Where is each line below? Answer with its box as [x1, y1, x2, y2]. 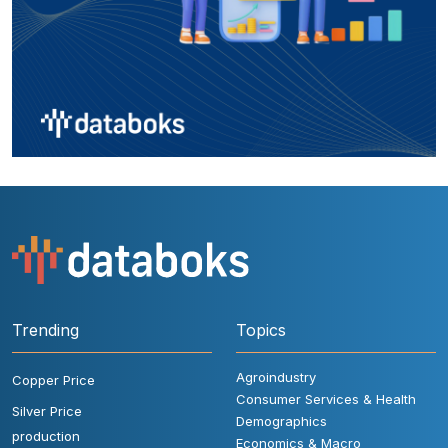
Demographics [236, 412, 327, 429]
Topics [236, 319, 286, 340]
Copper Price [12, 371, 95, 388]
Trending [12, 319, 79, 340]
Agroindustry [236, 368, 316, 385]
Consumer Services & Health [236, 390, 416, 407]
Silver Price [12, 402, 82, 419]
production [12, 427, 80, 444]
